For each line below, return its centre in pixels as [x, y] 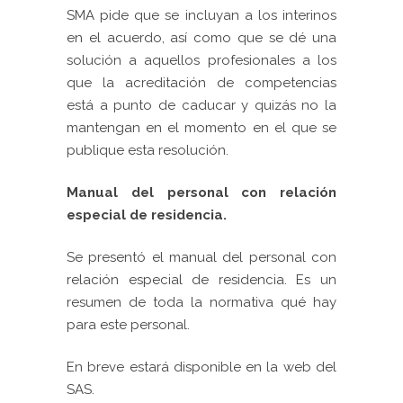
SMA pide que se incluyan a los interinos [201, 16]
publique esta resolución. [148, 151]
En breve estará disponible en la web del [201, 367]
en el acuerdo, [119, 38]
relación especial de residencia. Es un [201, 280]
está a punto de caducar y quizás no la [201, 106]
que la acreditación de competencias [201, 83]
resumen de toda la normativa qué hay [201, 303]
